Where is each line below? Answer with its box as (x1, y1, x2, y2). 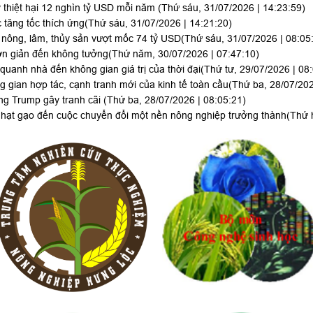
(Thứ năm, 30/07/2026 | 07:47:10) (108, 48, 259, 59)
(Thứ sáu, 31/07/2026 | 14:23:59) (158, 1, 305, 13)
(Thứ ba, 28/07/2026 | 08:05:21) (103, 94, 246, 105)
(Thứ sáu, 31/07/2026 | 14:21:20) (85, 17, 232, 29)
